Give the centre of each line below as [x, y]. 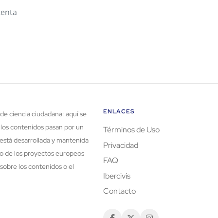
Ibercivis [117, 176]
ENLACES [119, 112]
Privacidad [121, 145]
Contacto [119, 191]
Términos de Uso [131, 130]
